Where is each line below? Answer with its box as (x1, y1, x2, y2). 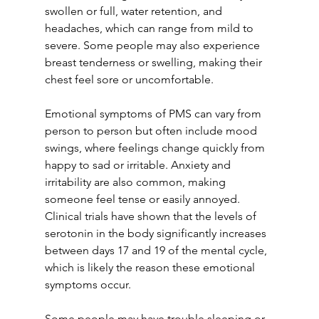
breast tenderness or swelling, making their (44, 56, 265, 69)
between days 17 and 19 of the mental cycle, (44, 244, 270, 257)
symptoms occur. (44, 278, 131, 291)
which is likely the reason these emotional (44, 261, 258, 274)
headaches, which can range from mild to (44, 21, 256, 35)
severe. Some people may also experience (44, 38, 263, 52)
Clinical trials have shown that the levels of (44, 209, 259, 223)
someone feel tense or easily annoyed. (44, 192, 243, 206)
